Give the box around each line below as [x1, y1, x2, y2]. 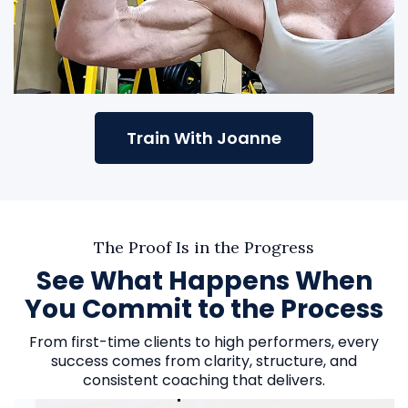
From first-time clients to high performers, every [29, 331, 379, 352]
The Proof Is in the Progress [94, 236, 314, 258]
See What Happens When [36, 262, 372, 299]
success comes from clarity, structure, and [51, 350, 357, 372]
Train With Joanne [127, 126, 281, 149]
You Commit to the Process [25, 291, 383, 327]
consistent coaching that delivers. [83, 369, 325, 391]
